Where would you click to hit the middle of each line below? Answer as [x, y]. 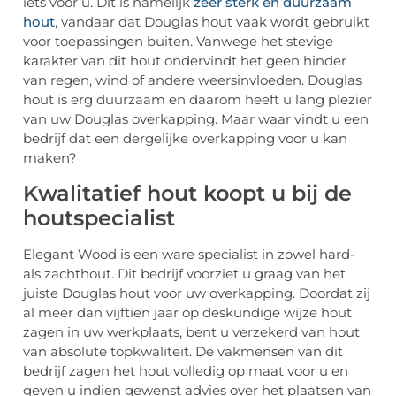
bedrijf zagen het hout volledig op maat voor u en [186, 370]
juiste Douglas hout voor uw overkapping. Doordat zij [197, 293]
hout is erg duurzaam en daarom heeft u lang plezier [198, 100]
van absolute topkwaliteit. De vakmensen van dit [183, 351]
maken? [50, 158]
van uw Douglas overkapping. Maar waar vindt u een [196, 119]
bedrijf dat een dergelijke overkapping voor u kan [185, 139]
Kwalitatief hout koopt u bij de [187, 193]
